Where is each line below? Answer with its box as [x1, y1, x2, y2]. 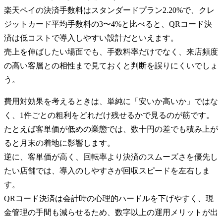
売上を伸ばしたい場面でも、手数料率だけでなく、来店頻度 [4, 47, 218, 56]
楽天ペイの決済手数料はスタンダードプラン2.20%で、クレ [4, 5, 215, 14]
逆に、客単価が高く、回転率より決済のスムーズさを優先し [4, 152, 218, 161]
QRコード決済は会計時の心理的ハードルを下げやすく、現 [4, 194, 214, 203]
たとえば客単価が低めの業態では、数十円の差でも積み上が [4, 124, 218, 133]
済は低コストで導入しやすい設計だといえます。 [4, 33, 178, 42]
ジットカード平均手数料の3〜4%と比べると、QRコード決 [4, 19, 212, 28]
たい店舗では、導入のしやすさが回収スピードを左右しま [4, 166, 210, 175]
